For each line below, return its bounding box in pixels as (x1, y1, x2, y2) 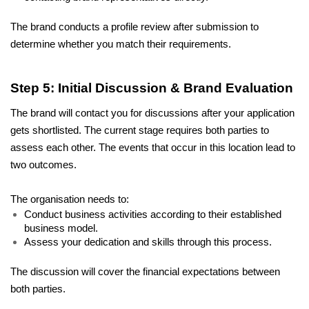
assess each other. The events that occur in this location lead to (10, 142, 295, 154)
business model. (24, 223, 101, 235)
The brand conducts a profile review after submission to (10, 21, 259, 32)
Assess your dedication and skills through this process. (24, 237, 275, 248)
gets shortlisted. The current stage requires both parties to (10, 125, 269, 137)
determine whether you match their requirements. (10, 38, 231, 50)
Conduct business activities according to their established (24, 209, 281, 221)
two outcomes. (10, 159, 79, 171)
